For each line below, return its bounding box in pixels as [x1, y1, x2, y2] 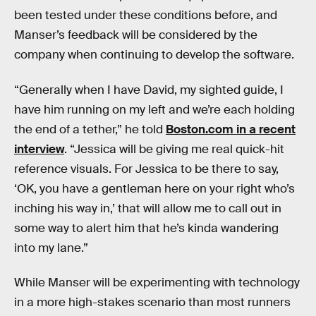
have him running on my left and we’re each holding [14, 102, 295, 117]
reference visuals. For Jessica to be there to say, [14, 161, 279, 176]
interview [14, 141, 64, 157]
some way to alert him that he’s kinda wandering [14, 220, 279, 236]
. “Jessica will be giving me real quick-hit [64, 141, 284, 157]
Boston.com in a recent [166, 121, 296, 137]
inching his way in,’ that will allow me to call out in [14, 200, 281, 216]
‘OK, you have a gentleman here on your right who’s [14, 181, 295, 196]
